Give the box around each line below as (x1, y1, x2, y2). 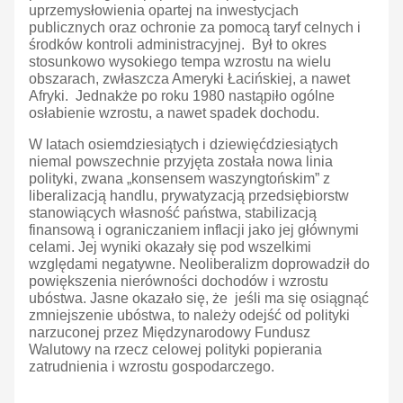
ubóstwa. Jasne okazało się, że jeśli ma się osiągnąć (29, 291, 369, 307)
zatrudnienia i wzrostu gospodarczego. (29, 359, 274, 375)
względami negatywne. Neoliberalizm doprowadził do (29, 256, 370, 273)
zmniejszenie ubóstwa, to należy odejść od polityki (29, 308, 350, 324)
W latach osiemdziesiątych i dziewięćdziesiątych (29, 137, 338, 153)
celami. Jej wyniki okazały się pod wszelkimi (29, 239, 311, 255)
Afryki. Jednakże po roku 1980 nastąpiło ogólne (29, 88, 335, 104)
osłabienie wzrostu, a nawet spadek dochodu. (29, 105, 319, 121)
